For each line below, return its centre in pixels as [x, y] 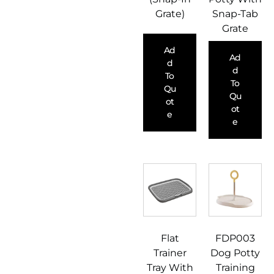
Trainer [170, 253]
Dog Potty [235, 253]
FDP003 [235, 239]
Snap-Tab [235, 14]
